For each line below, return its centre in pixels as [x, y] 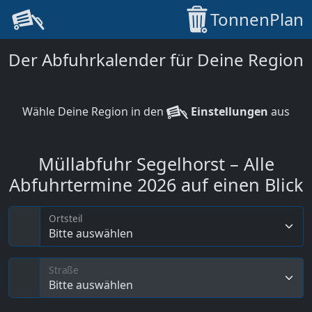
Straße [64, 270]
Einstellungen [228, 111]
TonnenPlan [257, 19]
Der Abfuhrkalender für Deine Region [156, 60]
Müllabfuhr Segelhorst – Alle [156, 164]
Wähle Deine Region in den [94, 111]
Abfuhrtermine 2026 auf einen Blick [156, 185]
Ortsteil [66, 219]
